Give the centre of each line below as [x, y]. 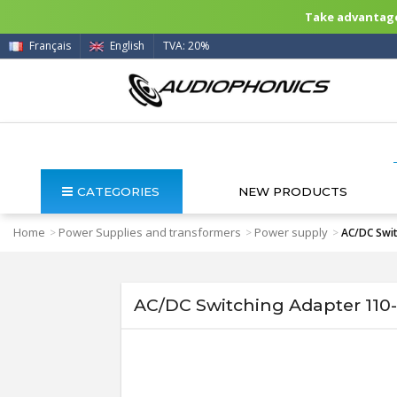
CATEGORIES [118, 191]
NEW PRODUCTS [292, 191]
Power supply [291, 232]
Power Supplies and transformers [150, 232]
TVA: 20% [188, 46]
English [126, 46]
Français [49, 46]
